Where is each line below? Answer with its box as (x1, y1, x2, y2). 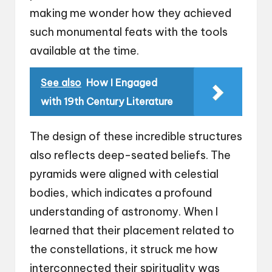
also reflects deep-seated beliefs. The (30, 148, 231, 163)
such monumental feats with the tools (30, 25, 228, 39)
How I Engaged (86, 76, 157, 89)
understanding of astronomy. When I (30, 205, 218, 219)
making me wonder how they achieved (30, 6, 231, 21)
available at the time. (30, 44, 139, 58)
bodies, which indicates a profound (30, 186, 212, 200)
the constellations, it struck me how (30, 242, 218, 257)
